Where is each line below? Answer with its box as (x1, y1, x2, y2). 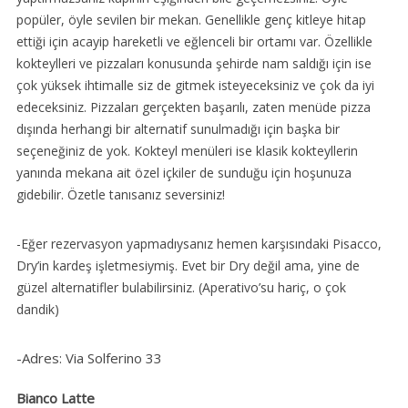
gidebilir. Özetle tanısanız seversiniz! (15, 185, 225, 203)
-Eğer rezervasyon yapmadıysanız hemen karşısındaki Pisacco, (15, 234, 382, 252)
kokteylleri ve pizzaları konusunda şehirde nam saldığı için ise (15, 54, 372, 72)
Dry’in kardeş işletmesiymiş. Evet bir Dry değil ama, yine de (15, 256, 360, 274)
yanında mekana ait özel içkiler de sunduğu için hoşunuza (15, 163, 352, 181)
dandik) (15, 300, 59, 318)
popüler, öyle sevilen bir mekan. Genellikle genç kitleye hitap (15, 10, 366, 28)
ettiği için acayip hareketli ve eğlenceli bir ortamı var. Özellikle (15, 32, 372, 50)
